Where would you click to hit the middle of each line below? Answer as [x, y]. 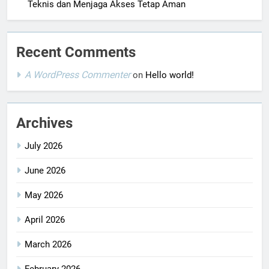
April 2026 [45, 219]
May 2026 [44, 195]
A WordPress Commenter [77, 74]
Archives [44, 123]
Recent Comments [76, 52]
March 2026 [48, 244]
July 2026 [44, 146]
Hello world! [170, 75]
